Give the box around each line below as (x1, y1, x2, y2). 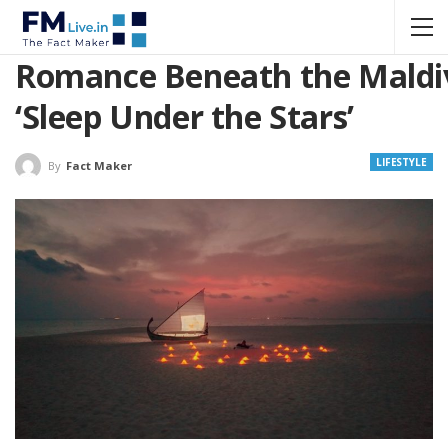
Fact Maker (66, 158, 132, 174)
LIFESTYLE (375, 155, 427, 169)
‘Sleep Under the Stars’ (15, 95, 354, 138)
